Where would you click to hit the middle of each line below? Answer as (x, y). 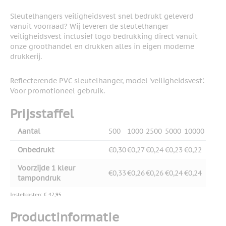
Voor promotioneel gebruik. (58, 91)
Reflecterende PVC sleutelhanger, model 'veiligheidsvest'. (107, 81)
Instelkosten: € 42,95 (36, 195)
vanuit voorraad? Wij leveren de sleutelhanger (89, 26)
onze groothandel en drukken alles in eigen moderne (102, 47)
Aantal (29, 131)
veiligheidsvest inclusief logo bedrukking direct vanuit (104, 37)
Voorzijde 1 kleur (46, 168)
